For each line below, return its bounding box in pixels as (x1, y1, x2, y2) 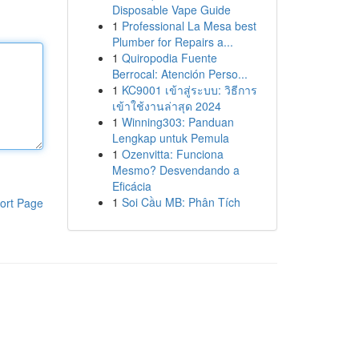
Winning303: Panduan (121, 114, 234, 130)
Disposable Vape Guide (111, 2, 231, 18)
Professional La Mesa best (121, 18, 256, 34)
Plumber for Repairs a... (111, 34, 233, 50)
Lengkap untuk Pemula (111, 130, 229, 146)
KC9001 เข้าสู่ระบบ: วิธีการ (121, 82, 257, 98)
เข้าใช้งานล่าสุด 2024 (111, 98, 221, 114)
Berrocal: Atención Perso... (111, 66, 248, 82)
